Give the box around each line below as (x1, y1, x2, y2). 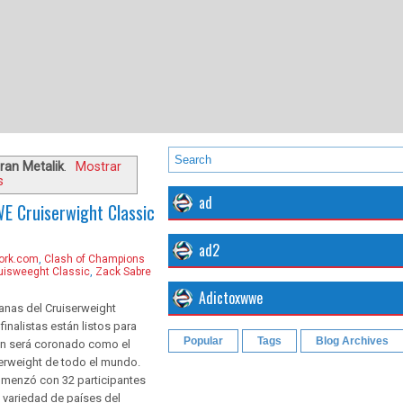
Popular (184, 335, 223, 347)
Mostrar (75, 159, 121, 175)
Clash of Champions (44, 252, 145, 265)
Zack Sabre (95, 264, 151, 278)
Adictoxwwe (199, 287, 263, 309)
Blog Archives (316, 335, 389, 347)
